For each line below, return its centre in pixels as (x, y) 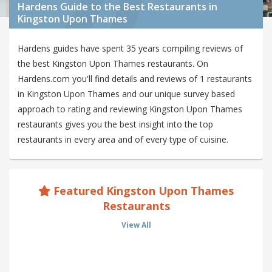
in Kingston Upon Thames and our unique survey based (126, 94)
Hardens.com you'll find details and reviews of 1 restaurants (135, 79)
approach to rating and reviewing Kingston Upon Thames (130, 109)
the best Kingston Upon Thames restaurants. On (113, 64)
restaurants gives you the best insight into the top (115, 124)
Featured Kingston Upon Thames (142, 191)
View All (136, 225)
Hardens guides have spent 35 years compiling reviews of (130, 49)
